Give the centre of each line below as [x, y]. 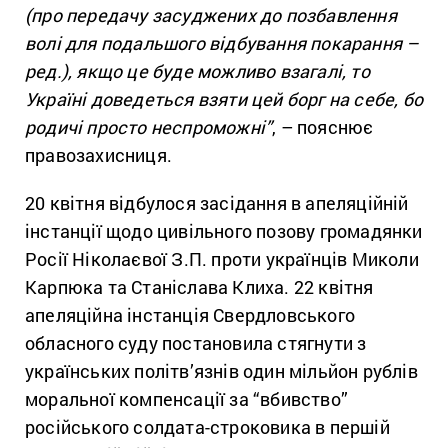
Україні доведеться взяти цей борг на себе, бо [224, 99]
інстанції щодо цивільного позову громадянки [224, 231]
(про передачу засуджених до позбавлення [211, 15]
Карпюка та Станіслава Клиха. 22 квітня [199, 287]
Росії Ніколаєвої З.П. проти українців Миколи [222, 259]
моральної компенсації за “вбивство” [186, 399]
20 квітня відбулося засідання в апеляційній [217, 203]
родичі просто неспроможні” [149, 127]
